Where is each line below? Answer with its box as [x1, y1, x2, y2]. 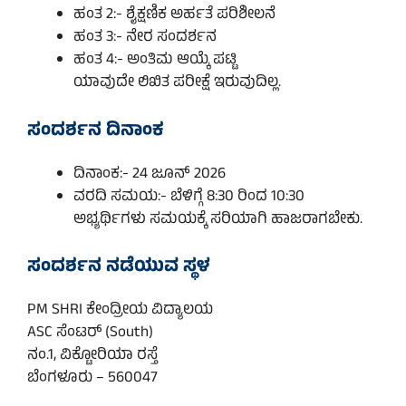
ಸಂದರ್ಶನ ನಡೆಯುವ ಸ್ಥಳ [27, 253, 210, 284]
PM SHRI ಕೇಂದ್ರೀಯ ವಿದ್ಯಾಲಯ [27, 298, 213, 324]
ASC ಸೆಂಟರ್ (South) [27, 321, 153, 347]
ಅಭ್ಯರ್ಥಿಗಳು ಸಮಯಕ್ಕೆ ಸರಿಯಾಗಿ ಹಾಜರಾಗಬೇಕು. [73, 207, 362, 233]
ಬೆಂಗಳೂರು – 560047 [27, 366, 158, 392]
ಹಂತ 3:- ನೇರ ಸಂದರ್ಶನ [73, 25, 217, 52]
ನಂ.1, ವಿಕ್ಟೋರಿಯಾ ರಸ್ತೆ [27, 343, 158, 370]
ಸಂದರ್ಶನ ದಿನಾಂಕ [27, 116, 163, 147]
